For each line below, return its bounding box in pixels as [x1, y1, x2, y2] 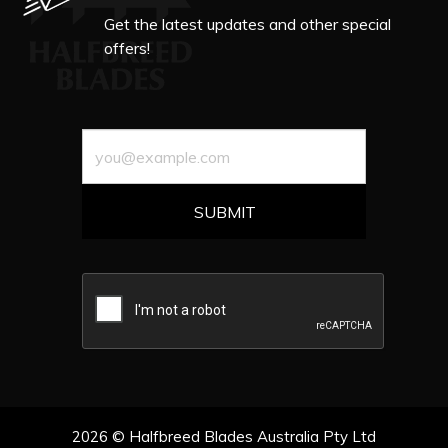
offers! [104, 38, 150, 58]
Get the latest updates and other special [104, 14, 391, 34]
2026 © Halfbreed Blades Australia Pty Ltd [72, 427, 376, 446]
